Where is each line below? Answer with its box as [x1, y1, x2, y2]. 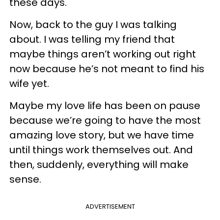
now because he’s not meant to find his [9, 61, 204, 76]
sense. [9, 172, 41, 186]
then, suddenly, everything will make [9, 157, 189, 171]
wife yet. [9, 76, 49, 90]
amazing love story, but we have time [9, 128, 194, 142]
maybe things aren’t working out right [9, 47, 196, 61]
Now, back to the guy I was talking [9, 17, 177, 31]
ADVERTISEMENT [85, 201, 135, 211]
